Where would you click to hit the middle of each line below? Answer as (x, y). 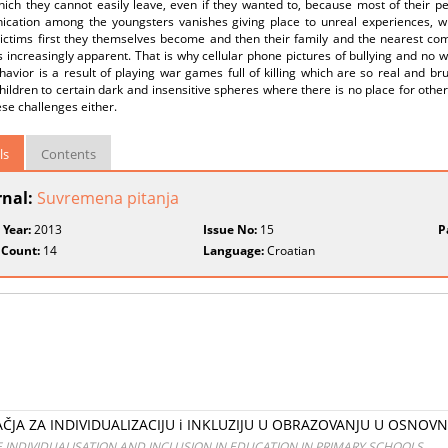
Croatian (290, 250)
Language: (234, 250)
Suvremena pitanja (108, 198)
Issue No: (230, 229)
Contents (68, 154)
